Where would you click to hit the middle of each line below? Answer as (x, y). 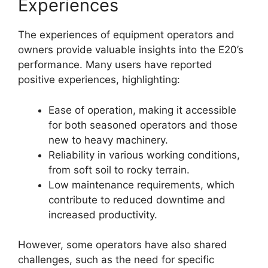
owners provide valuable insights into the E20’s (131, 50)
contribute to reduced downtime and (137, 200)
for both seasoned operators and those (143, 125)
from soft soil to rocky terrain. (119, 170)
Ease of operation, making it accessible (142, 110)
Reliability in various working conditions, (144, 155)
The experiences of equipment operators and (126, 35)
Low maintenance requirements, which (141, 185)
